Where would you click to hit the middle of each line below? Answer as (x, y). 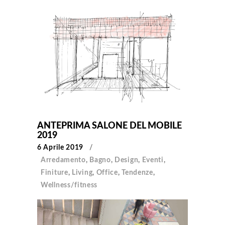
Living (82, 173)
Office (107, 173)
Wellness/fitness (69, 185)
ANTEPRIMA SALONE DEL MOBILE (109, 126)
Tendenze (137, 173)
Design (127, 160)
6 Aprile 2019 (61, 147)
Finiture (54, 173)
